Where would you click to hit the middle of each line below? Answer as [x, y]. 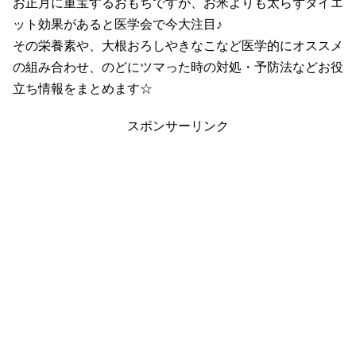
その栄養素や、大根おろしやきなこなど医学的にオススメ [178, 45]
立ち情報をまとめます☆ [83, 88]
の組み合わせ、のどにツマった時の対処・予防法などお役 [178, 67]
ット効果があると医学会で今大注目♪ [118, 24]
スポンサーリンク [178, 126]
